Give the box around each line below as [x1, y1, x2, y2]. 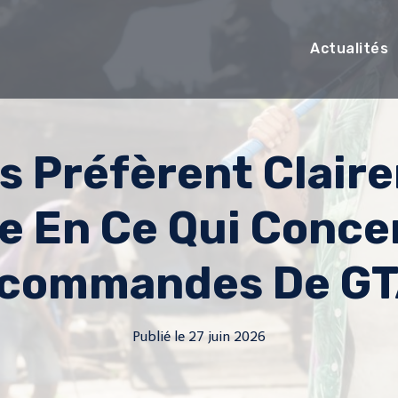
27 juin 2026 [187, 329, 266, 345]
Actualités [310, 40, 389, 57]
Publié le [132, 329, 186, 345]
